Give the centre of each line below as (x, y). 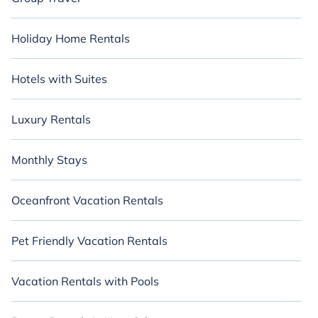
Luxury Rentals (51, 119)
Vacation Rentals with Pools (85, 281)
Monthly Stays (49, 160)
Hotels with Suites (59, 79)
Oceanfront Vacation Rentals (87, 200)
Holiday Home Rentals (71, 38)
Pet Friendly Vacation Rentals (89, 241)
